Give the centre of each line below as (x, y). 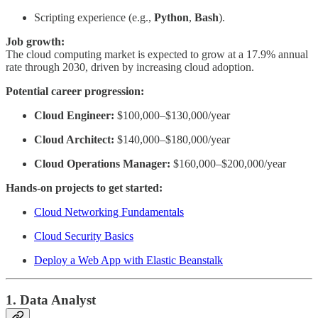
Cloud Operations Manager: (102, 163)
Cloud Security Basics (84, 236)
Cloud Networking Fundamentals (109, 212)
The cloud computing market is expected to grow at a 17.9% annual (157, 54)
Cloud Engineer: (74, 115)
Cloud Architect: (74, 139)
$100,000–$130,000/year (172, 115)
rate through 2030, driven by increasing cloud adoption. (130, 67)
